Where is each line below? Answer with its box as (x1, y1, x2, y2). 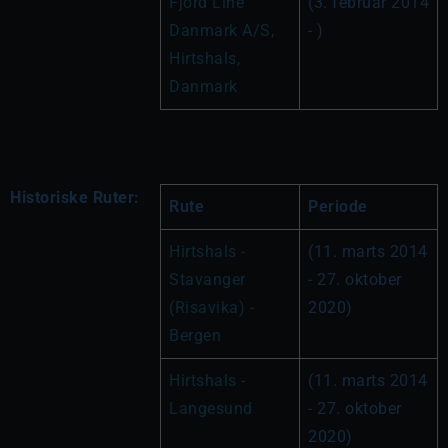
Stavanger (169, 269, 246, 289)
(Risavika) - (169, 297, 254, 317)
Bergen (169, 325, 221, 345)
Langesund (169, 398, 253, 418)
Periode (308, 196, 368, 216)
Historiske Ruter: (10, 187, 140, 207)
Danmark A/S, (169, 20, 274, 40)
